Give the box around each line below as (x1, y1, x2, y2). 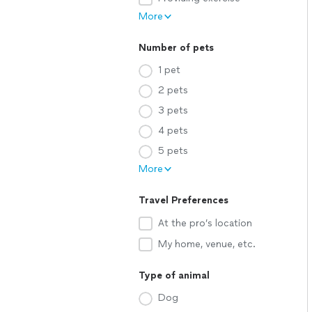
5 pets (158, 145, 188, 157)
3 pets (158, 104, 188, 116)
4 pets (158, 125, 188, 136)
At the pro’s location (158, 217, 252, 229)
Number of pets (139, 42, 214, 54)
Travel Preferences (139, 194, 228, 206)
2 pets (158, 84, 188, 96)
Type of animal (139, 270, 210, 281)
